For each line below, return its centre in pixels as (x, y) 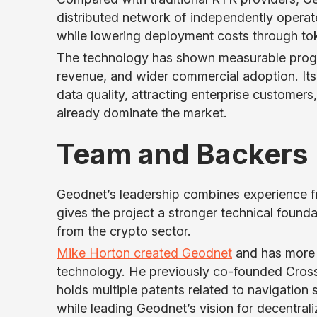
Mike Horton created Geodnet (144, 253)
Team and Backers (182, 154)
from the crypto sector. (124, 231)
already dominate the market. (142, 113)
